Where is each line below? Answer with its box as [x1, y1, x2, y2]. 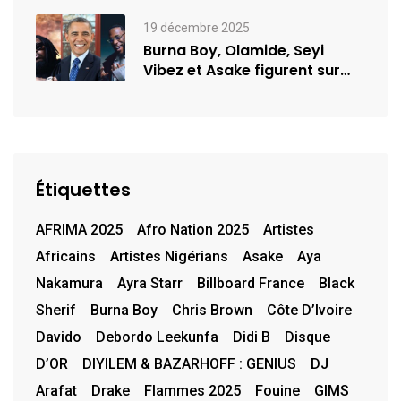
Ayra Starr [117, 275, 183, 293]
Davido [36, 328, 81, 346]
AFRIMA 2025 [36, 221, 123, 239]
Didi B [233, 328, 270, 346]
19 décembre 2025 [143, 20, 250, 35]
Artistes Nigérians [110, 248, 228, 266]
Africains [36, 248, 96, 266]
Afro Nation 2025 [137, 221, 249, 239]
